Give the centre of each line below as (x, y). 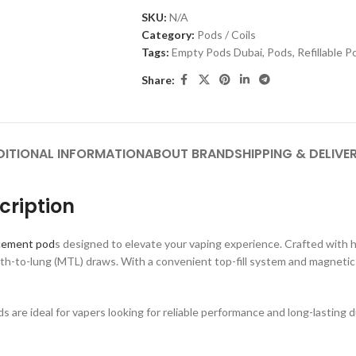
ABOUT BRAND (189, 154)
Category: (168, 35)
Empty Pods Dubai (217, 52)
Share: (158, 79)
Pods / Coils (226, 35)
